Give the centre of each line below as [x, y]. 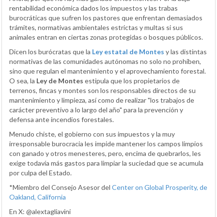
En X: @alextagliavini [40, 211]
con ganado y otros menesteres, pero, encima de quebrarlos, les [105, 153]
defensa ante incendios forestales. [62, 119]
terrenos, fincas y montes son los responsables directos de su [102, 90]
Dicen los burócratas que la [51, 51]
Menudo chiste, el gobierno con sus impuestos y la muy [92, 134]
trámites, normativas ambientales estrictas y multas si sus [96, 27]
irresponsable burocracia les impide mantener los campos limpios [106, 143]
